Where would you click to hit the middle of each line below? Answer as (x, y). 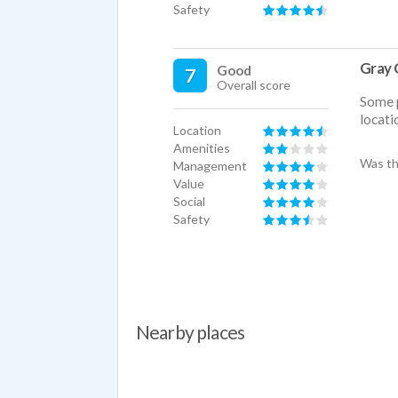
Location (197, 131)
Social (189, 202)
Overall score (254, 85)
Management (210, 166)
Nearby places (191, 331)
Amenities (202, 148)
